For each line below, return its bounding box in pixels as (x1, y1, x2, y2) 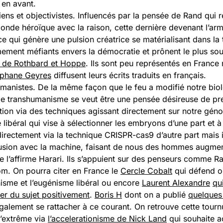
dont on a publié (122, 190, 188, 200)
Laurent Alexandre (142, 178, 210, 188)
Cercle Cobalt (120, 166, 172, 176)
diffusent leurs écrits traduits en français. (51, 70, 206, 80)
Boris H (95, 190, 122, 200)
